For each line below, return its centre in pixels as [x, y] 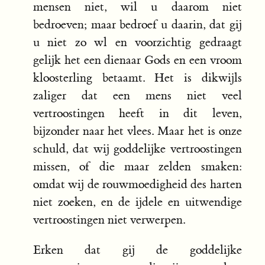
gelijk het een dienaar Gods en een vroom [138, 60]
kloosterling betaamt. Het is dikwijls [138, 78]
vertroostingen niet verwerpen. [109, 220]
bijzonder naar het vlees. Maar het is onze [138, 131]
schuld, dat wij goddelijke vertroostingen [138, 149]
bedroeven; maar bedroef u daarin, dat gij [138, 25]
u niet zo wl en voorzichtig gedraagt [138, 43]
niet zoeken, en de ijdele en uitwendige [138, 202]
